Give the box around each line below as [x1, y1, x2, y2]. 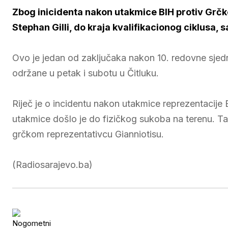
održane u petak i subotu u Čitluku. [12, 68, 159, 78]
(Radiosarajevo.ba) [12, 159, 93, 170]
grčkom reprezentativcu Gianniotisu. [12, 129, 164, 139]
